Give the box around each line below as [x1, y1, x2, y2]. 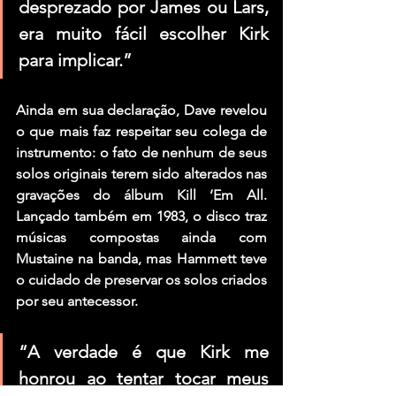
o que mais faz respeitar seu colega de [16, 122, 267, 140]
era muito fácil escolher [19, 22, 239, 44]
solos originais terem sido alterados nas [16, 164, 267, 182]
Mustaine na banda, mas [16, 249, 177, 267]
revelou [216, 101, 268, 118]
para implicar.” [19, 49, 132, 71]
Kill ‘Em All [177, 186, 263, 203]
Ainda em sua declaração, [16, 101, 185, 118]
